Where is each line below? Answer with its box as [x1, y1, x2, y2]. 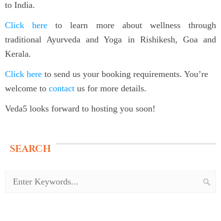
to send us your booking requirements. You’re [42, 69, 208, 79]
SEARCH [10, 142, 51, 156]
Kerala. [5, 49, 31, 59]
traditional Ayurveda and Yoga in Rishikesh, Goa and [5, 35, 216, 45]
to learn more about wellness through [47, 20, 217, 31]
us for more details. [74, 83, 147, 94]
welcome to [5, 83, 49, 94]
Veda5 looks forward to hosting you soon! [5, 104, 155, 114]
